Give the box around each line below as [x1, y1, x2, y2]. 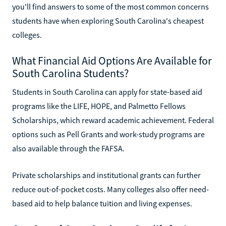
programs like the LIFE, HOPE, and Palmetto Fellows [12, 100, 186, 111]
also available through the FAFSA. [12, 143, 125, 153]
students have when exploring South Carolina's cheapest [12, 15, 204, 26]
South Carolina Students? [12, 66, 129, 80]
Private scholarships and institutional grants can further [12, 169, 201, 180]
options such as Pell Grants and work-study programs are [12, 129, 205, 139]
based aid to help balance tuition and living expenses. [12, 198, 192, 208]
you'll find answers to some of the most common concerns [12, 1, 209, 12]
